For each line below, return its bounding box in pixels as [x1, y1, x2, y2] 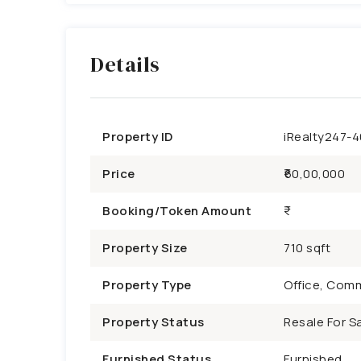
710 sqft [284, 239, 330, 256]
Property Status [102, 313, 205, 330]
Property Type [102, 276, 192, 293]
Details [90, 50, 160, 79]
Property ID [102, 128, 173, 145]
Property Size [102, 239, 188, 256]
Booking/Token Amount [102, 202, 251, 219]
